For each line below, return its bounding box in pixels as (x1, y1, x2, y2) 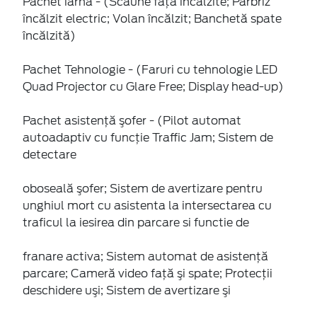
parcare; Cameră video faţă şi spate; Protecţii (23, 266, 272, 280)
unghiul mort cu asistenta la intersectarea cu (23, 198, 272, 212)
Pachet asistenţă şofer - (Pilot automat (23, 113, 241, 127)
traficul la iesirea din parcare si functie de (23, 215, 249, 229)
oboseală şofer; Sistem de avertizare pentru (23, 181, 263, 195)
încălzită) (23, 28, 76, 42)
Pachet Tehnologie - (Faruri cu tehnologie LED (23, 62, 277, 76)
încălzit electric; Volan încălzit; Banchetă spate (23, 11, 282, 25)
